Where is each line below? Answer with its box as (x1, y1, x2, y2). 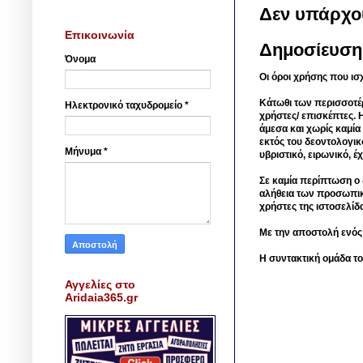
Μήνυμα (65, 146, 104, 158)
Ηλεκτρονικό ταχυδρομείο (65, 100, 185, 112)
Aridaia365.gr (65, 291, 138, 305)
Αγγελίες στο (65, 278, 135, 292)
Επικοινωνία (65, 28, 135, 42)
